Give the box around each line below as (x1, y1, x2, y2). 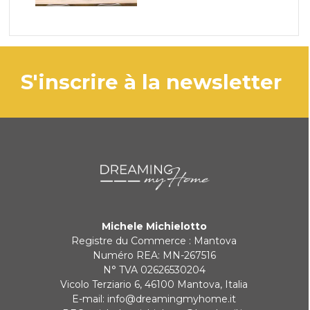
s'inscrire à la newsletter (38, 69, 288, 94)
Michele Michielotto (101, 219, 207, 232)
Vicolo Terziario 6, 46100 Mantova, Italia (60, 277, 248, 291)
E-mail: (72, 292, 108, 305)
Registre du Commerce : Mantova (71, 234, 237, 247)
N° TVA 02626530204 (102, 263, 206, 276)
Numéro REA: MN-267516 (92, 248, 216, 262)
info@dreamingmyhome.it (107, 292, 237, 305)
